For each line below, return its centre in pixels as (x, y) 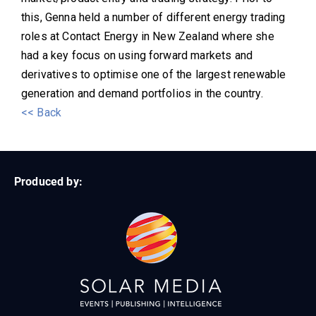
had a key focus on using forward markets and (137, 56)
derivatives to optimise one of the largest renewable (154, 75)
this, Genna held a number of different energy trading (153, 18)
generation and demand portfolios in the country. (142, 94)
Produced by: (48, 182)
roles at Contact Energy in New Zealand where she (148, 37)
